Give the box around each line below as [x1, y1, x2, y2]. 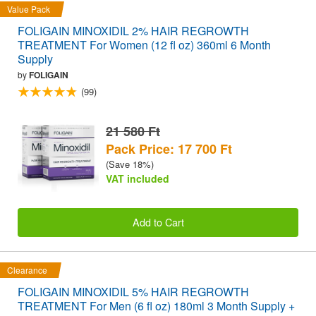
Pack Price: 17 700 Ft [106, 139, 232, 158]
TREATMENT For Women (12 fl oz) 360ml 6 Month [18, 36, 271, 53]
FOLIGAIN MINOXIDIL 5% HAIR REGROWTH [18, 283, 249, 300]
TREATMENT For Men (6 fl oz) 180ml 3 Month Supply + [18, 297, 295, 314]
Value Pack [7, 2, 50, 15]
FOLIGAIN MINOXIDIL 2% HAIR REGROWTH [18, 22, 249, 39]
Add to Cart [132, 214, 184, 230]
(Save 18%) [106, 157, 154, 171]
